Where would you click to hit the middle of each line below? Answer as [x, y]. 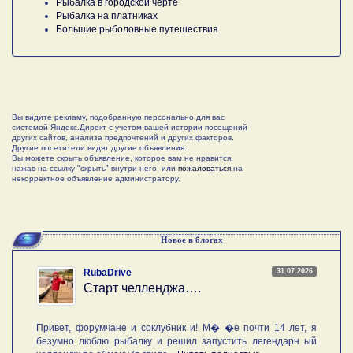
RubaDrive [108, 272]
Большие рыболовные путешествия [137, 29]
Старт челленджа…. [142, 288]
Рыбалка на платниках [107, 15]
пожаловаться [204, 168]
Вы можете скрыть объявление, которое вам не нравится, [123, 158]
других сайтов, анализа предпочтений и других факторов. [123, 137]
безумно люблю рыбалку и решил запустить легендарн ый [176, 341]
